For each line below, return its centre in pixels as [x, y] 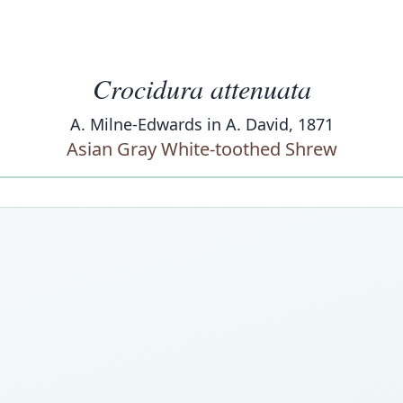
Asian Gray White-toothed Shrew [201, 149]
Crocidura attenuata [201, 88]
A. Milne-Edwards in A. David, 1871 [201, 124]
